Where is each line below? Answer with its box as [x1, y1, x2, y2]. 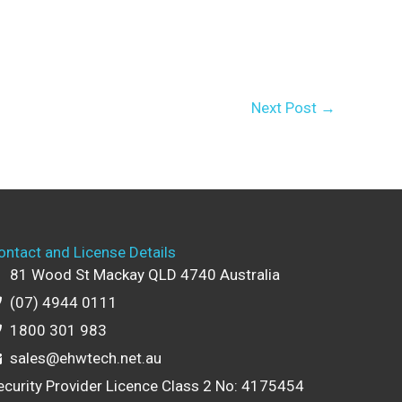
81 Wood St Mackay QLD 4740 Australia [10, 266, 280, 284]
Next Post [251, 98, 320, 117]
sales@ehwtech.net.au [10, 349, 162, 368]
